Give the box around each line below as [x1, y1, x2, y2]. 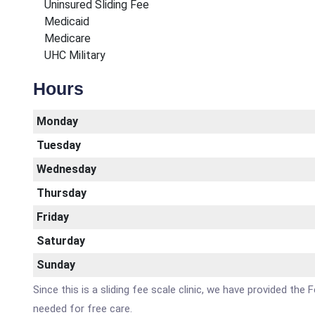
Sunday [37, 258, 75, 271]
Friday [37, 210, 69, 224]
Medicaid [33, 15, 89, 28]
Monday [37, 115, 78, 128]
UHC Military [33, 49, 105, 62]
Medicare [33, 32, 91, 45]
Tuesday [37, 139, 81, 152]
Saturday [37, 234, 85, 247]
